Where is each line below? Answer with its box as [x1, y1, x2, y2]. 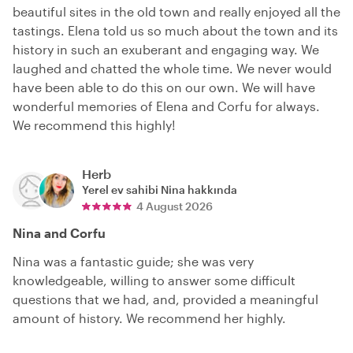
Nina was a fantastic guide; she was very [13, 254, 254, 269]
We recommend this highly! [13, 117, 176, 133]
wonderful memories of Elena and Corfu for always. [13, 98, 320, 114]
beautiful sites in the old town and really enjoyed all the [13, 4, 340, 20]
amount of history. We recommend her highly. [13, 310, 286, 326]
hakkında [185, 183, 237, 197]
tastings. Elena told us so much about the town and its [13, 23, 338, 39]
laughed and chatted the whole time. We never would [13, 61, 332, 76]
